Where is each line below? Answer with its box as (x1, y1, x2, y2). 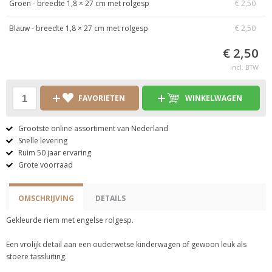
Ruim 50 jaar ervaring (18, 148, 91, 158)
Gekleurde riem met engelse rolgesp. (6, 215, 134, 225)
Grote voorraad (18, 160, 73, 170)
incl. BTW (230, 63, 259, 72)
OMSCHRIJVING (18, 193, 74, 203)
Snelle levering (18, 135, 67, 146)
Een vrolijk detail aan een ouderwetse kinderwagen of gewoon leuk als (6, 239, 246, 250)
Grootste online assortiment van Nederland (18, 123, 168, 134)
